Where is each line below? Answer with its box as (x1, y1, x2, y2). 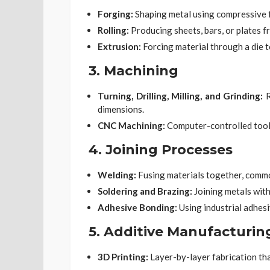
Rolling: (98, 24, 129, 36)
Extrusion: (98, 40, 141, 52)
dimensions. (98, 103, 144, 115)
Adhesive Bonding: (98, 201, 177, 213)
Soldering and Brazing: (98, 185, 192, 196)
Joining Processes (105, 141, 233, 158)
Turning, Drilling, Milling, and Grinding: (98, 90, 263, 101)
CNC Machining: (98, 119, 165, 131)
